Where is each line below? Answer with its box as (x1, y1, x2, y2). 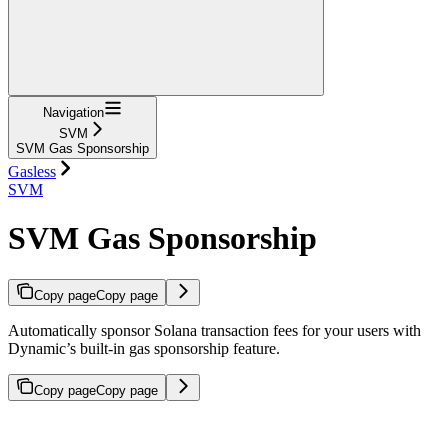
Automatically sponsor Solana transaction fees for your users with (8, 321, 421, 339)
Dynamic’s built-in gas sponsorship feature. (8, 339, 280, 357)
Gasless (8, 163, 56, 180)
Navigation (43, 105, 104, 120)
